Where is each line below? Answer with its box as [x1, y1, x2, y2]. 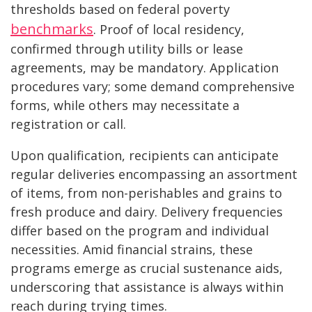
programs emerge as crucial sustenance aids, [10, 260, 283, 277]
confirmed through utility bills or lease [10, 40, 243, 58]
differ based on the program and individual [10, 222, 269, 240]
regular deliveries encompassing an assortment [10, 166, 297, 183]
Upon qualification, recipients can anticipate [10, 147, 279, 164]
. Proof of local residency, [93, 21, 244, 38]
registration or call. [10, 116, 130, 133]
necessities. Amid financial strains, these [10, 241, 253, 258]
